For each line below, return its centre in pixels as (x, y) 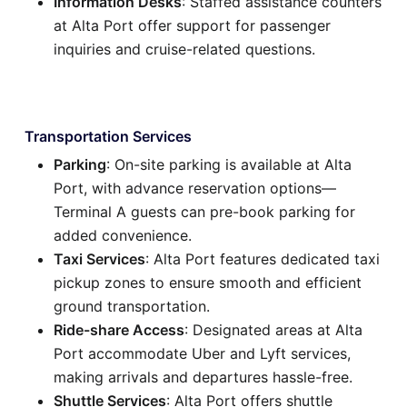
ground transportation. (132, 306)
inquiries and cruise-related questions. (184, 49)
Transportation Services (108, 136)
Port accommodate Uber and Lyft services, (202, 353)
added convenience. (123, 235)
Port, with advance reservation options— (195, 188)
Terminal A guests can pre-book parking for (204, 211)
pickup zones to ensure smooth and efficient (208, 282)
